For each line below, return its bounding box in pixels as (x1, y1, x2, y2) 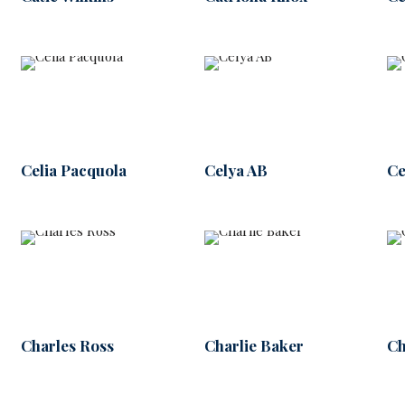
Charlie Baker (203, 334, 304, 355)
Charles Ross (20, 334, 114, 355)
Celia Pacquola (20, 160, 127, 181)
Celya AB (203, 160, 268, 181)
